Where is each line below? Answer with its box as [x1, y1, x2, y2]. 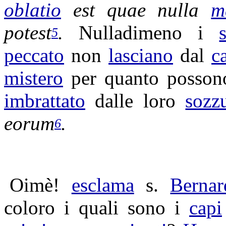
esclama [71, 174, 134, 196]
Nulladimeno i [79, 22, 219, 43]
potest [4, 22, 51, 43]
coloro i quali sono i [4, 197, 189, 218]
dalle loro [85, 90, 186, 111]
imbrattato [4, 90, 85, 111]
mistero [4, 67, 63, 89]
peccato [4, 44, 64, 66]
